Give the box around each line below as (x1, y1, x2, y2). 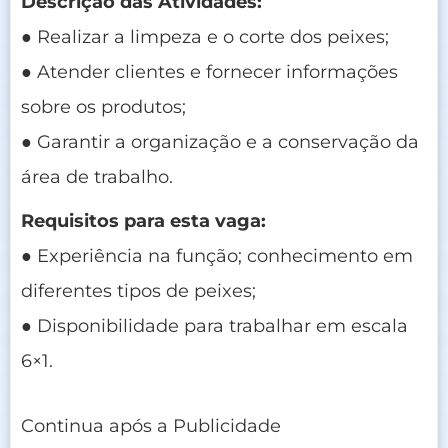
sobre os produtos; (21, 95, 186, 118)
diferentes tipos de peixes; (21, 279, 256, 302)
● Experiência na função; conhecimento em (21, 244, 413, 267)
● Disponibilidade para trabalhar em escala (21, 314, 408, 337)
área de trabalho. (21, 165, 173, 188)
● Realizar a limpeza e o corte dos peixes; (21, 25, 389, 48)
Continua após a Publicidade (21, 414, 281, 437)
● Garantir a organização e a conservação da (21, 130, 419, 153)
